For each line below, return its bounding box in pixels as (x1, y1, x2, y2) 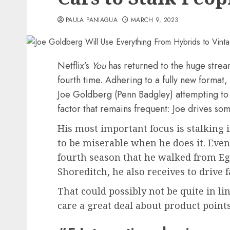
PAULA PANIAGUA (66, 15, 118, 25)
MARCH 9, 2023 (130, 15, 179, 25)
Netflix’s (57, 59, 92, 72)
